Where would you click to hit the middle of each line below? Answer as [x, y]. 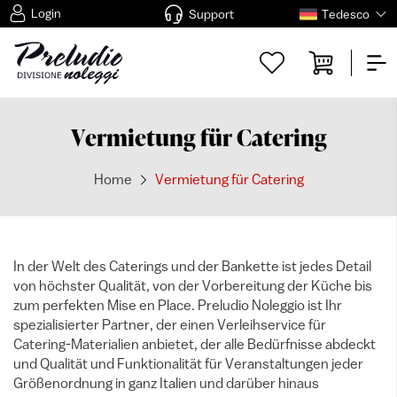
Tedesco [345, 14]
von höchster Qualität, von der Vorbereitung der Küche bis [193, 285]
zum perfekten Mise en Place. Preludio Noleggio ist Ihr [178, 305]
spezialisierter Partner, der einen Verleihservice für [170, 324]
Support [211, 14]
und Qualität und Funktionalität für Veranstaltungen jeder [188, 363]
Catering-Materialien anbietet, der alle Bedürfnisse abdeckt [195, 344]
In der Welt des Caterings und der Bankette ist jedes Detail [192, 266]
